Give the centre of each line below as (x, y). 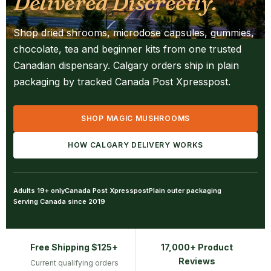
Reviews (197, 261)
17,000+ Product (197, 247)
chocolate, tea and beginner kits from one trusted (127, 49)
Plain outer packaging (185, 191)
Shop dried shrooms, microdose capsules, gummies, (134, 33)
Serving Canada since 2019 (59, 202)
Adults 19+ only (39, 191)
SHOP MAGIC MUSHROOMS (135, 119)
